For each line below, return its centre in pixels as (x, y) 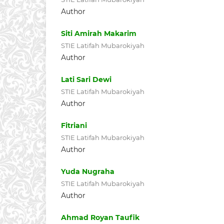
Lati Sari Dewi (86, 79)
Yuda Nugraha (88, 171)
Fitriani (74, 125)
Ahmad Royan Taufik (100, 217)
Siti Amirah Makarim (99, 33)
